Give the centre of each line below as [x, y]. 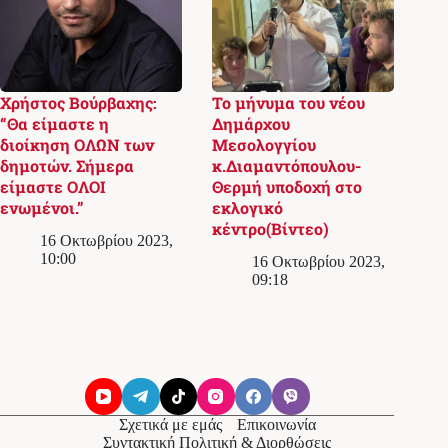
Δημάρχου [251, 123]
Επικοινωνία [276, 424]
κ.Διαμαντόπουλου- [287, 165]
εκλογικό [248, 207]
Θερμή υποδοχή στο [287, 186]
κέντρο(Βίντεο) [271, 228]
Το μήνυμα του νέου [289, 102]
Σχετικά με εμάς [170, 424]
